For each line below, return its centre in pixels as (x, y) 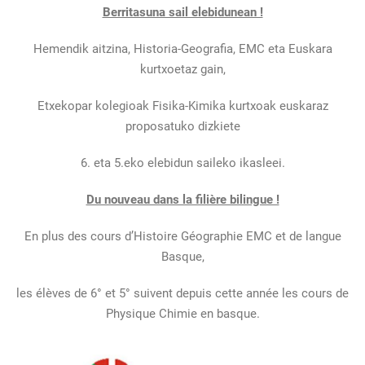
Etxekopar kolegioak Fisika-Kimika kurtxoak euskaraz (182, 106)
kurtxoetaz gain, (182, 69)
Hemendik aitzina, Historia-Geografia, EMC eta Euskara (182, 49)
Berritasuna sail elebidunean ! (182, 12)
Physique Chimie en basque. (182, 314)
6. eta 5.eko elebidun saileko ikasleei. (182, 163)
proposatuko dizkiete (182, 126)
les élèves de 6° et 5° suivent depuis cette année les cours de (182, 293)
